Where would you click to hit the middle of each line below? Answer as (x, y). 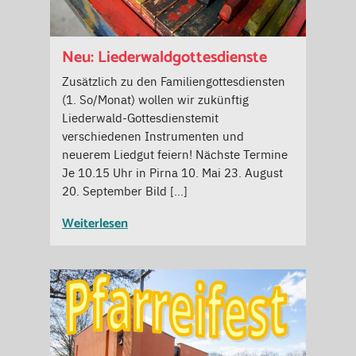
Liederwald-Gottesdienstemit (140, 117)
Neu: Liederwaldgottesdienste (164, 57)
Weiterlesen (95, 223)
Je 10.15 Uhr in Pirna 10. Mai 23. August (172, 172)
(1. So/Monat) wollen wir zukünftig (155, 99)
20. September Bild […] (125, 190)
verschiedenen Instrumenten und (153, 135)
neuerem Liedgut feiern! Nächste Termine (175, 153)
